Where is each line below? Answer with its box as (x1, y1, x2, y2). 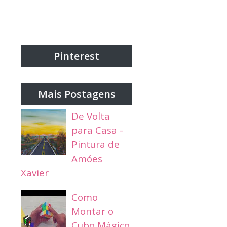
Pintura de (71, 137, 120, 150)
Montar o (71, 204, 113, 217)
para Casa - (71, 123, 123, 136)
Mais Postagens (37, 87, 116, 101)
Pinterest (54, 49, 99, 63)
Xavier (21, 166, 49, 179)
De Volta (71, 109, 110, 122)
